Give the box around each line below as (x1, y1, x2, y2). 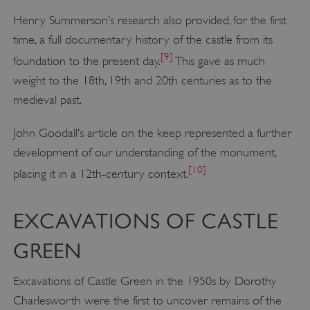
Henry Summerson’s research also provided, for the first (12, 13, 286, 28)
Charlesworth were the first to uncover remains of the (12, 293, 282, 307)
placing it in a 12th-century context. (12, 167, 188, 181)
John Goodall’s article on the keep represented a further (12, 126, 291, 140)
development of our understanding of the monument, (12, 145, 276, 160)
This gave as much (172, 54, 265, 69)
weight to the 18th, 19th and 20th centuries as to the (12, 73, 272, 88)
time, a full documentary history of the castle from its (12, 33, 273, 47)
